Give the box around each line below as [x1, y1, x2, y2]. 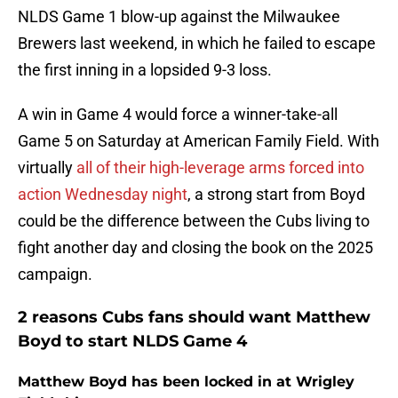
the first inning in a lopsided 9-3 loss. [18, 60, 272, 80]
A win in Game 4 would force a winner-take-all [18, 105, 338, 124]
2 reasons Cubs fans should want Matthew [18, 307, 370, 328]
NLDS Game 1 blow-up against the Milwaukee [18, 7, 340, 27]
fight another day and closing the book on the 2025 [18, 238, 373, 258]
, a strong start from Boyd [187, 185, 365, 204]
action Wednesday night [18, 185, 187, 204]
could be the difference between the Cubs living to [18, 211, 370, 231]
